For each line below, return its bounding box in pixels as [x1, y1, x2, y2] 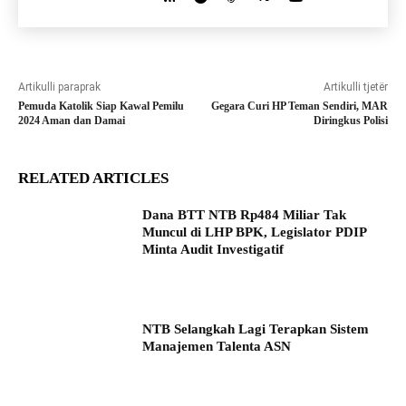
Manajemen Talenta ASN [142, 339, 292, 354]
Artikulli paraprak [18, 81, 101, 94]
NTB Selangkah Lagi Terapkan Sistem [142, 322, 370, 337]
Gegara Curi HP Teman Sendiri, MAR [210, 100, 388, 113]
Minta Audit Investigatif [142, 242, 285, 257]
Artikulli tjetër [323, 81, 388, 94]
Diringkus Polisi [313, 114, 388, 128]
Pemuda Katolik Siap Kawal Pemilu [18, 100, 184, 113]
